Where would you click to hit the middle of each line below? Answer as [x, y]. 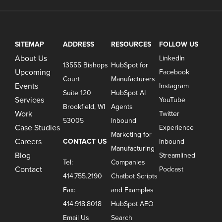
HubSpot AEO [132, 204]
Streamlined [177, 156]
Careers [28, 142]
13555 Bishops [86, 65]
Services [30, 100]
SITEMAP [30, 45]
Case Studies [38, 128]
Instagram [174, 86]
